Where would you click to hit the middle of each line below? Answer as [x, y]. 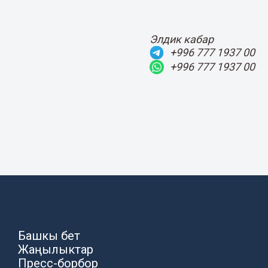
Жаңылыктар [56, 249]
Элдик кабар [182, 39]
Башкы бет [49, 235]
